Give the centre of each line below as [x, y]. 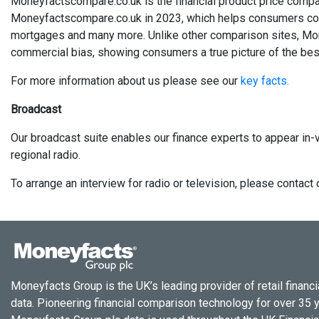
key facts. [265, 81]
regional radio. [46, 155]
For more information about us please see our [126, 81]
